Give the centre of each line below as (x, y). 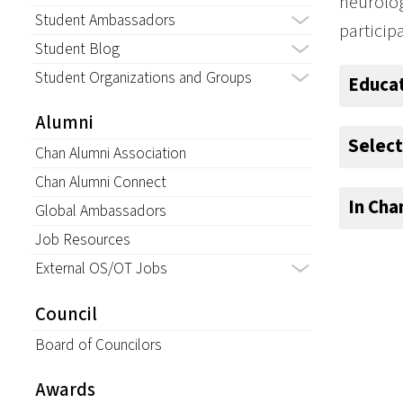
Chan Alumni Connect (100, 183)
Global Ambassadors (100, 211)
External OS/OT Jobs (101, 269)
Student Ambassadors (105, 20)
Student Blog (77, 49)
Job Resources (82, 240)
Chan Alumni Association (110, 154)
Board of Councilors (98, 345)
